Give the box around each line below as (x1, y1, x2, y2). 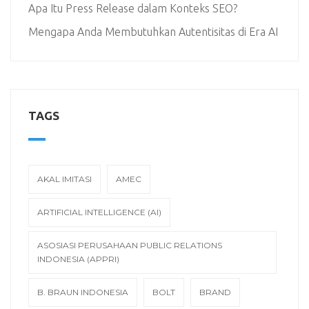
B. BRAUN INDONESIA (37, 287, 128, 298)
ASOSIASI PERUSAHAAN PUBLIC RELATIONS (37, 240, 222, 251)
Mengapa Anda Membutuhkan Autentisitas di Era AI (28, 26, 278, 39)
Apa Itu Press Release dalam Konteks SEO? (28, 2, 237, 15)
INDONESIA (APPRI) (37, 254, 119, 265)
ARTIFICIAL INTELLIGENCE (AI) (37, 207, 161, 218)
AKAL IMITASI (37, 174, 92, 185)
